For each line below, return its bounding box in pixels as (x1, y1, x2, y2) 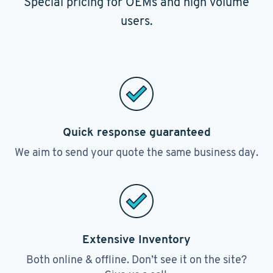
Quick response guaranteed (62, 124, 211, 139)
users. (120, 13, 153, 29)
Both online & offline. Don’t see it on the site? (26, 252, 247, 266)
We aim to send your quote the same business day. (15, 145, 258, 159)
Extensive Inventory (82, 232, 191, 246)
